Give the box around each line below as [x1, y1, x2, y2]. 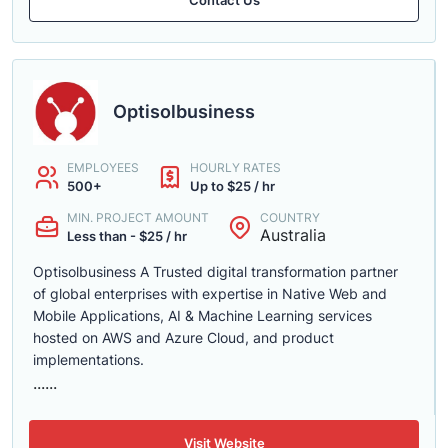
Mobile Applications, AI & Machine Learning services [33, 307, 372, 324]
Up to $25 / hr [190, 178, 275, 194]
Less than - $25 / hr [67, 228, 187, 244]
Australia [260, 225, 326, 245]
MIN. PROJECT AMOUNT [67, 210, 209, 225]
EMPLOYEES [67, 160, 139, 175]
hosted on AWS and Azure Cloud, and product [33, 329, 334, 346]
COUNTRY [260, 210, 320, 225]
